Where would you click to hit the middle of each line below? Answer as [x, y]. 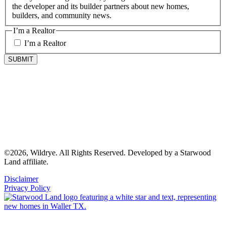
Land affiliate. [26, 162]
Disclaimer [21, 179]
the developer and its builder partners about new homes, [101, 6]
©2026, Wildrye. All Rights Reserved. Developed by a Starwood [107, 153]
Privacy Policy [27, 188]
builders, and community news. [62, 15]
